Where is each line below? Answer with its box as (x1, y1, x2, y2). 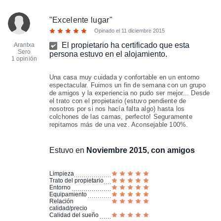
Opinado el (94, 28, 121, 34)
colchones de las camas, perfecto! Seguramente (49, 113, 192, 120)
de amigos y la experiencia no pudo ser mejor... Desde (49, 89, 210, 97)
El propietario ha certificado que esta (61, 41, 189, 49)
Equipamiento (49, 191, 87, 198)
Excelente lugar (52, 16, 110, 24)
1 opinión (11, 55, 37, 62)
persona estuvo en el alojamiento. (49, 50, 167, 58)
